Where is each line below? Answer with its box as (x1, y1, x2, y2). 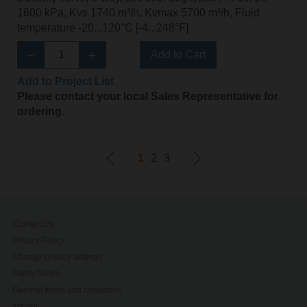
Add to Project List (16, 75, 114, 87)
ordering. (16, 105, 64, 117)
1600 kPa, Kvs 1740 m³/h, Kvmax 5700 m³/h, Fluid (16, 6, 260, 19)
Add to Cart (150, 48, 206, 60)
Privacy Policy (12, 235, 65, 245)
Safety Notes (12, 268, 60, 278)
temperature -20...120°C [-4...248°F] (16, 21, 188, 34)
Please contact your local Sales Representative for (16, 90, 278, 102)
